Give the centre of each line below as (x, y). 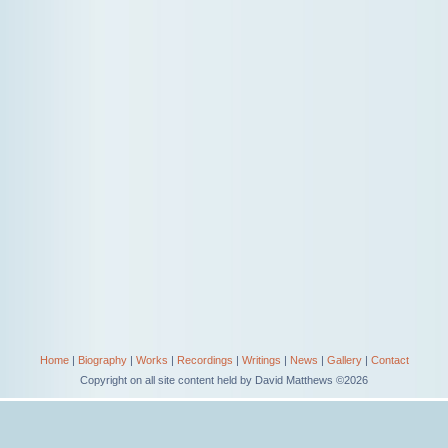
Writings (261, 360)
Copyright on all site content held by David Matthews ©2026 (224, 380)
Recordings (204, 360)
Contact (389, 360)
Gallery (344, 360)
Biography (102, 360)
